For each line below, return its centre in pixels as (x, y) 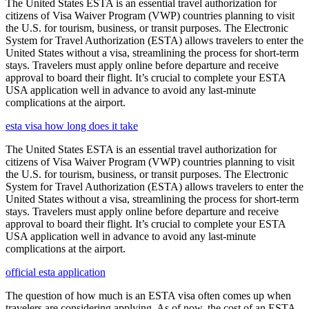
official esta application (56, 272)
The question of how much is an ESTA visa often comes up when (148, 296)
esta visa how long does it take (72, 126)
